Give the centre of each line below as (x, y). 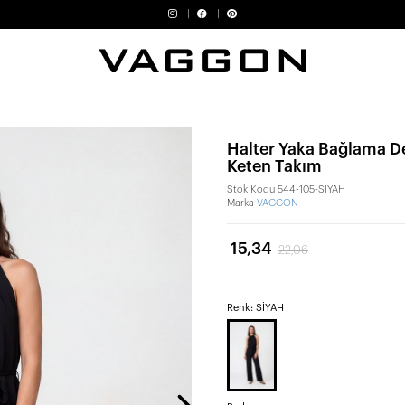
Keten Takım (274, 166)
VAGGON (278, 203)
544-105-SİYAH (311, 189)
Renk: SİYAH (255, 308)
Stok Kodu (251, 189)
